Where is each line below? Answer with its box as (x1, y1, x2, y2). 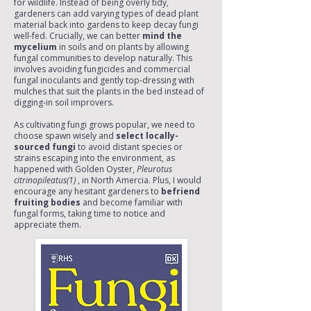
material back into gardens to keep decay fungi (14, 19, 199, 31)
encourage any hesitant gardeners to (14, 185, 161, 197)
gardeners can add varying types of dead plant (14, 8, 199, 19)
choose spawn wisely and (14, 130, 116, 142)
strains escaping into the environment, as (14, 152, 177, 164)
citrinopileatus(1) (14, 174, 76, 186)
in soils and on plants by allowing (57, 41, 189, 53)
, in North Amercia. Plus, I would (76, 174, 201, 186)
